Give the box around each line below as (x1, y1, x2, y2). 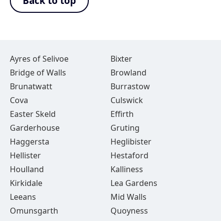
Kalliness (110, 164, 143, 175)
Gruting (110, 122, 140, 133)
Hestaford (110, 150, 148, 161)
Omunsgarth (10, 205, 58, 216)
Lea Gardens (110, 178, 157, 188)
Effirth (110, 109, 134, 119)
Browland (110, 67, 147, 78)
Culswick (110, 95, 143, 106)
